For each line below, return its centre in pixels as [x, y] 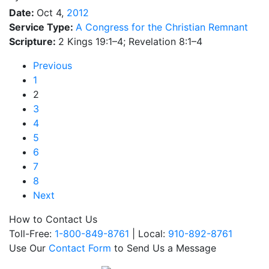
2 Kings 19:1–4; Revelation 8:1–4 [130, 41]
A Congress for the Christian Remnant [162, 27]
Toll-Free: [32, 234]
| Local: [149, 234]
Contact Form [80, 248]
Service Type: [42, 27]
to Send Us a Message [164, 248]
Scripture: [34, 41]
